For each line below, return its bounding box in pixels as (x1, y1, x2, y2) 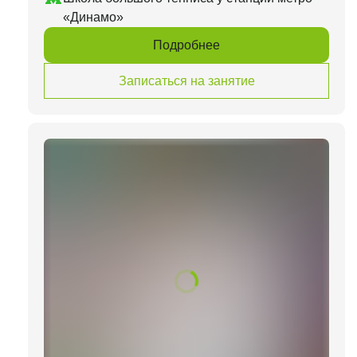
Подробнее (153, 37, 220, 52)
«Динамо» (63, 10, 124, 24)
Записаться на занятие (118, 73, 255, 88)
